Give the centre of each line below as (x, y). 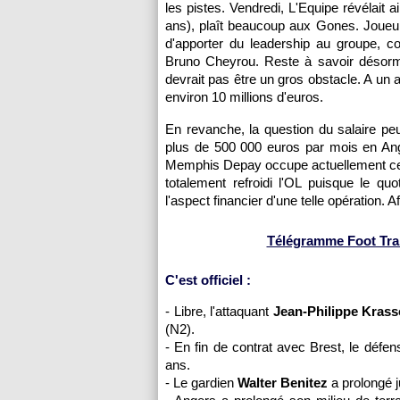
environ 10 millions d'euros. (244, 97)
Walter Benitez (283, 383)
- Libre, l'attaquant (217, 311)
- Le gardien (201, 383)
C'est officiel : (208, 280)
